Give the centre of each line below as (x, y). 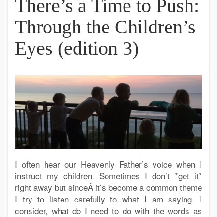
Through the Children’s (105, 27)
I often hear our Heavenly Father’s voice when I (108, 164)
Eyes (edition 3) (77, 48)
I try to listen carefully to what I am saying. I (108, 199)
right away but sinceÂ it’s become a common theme (108, 187)
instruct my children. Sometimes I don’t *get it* (108, 176)
